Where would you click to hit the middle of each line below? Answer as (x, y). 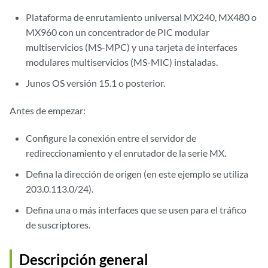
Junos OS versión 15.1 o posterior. (96, 83)
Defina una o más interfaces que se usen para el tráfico (136, 210)
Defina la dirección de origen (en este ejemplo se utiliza (137, 174)
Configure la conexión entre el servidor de (111, 138)
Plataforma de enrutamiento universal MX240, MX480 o (141, 17)
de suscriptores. (58, 225)
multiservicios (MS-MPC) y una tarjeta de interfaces (132, 47)
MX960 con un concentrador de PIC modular (118, 32)
